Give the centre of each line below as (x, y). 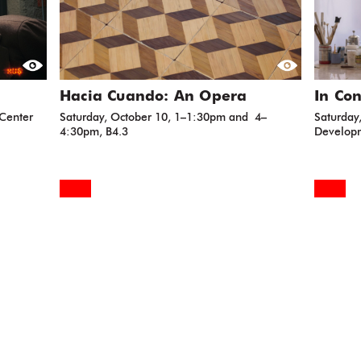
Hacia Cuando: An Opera (154, 97)
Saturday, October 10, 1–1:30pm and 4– (163, 118)
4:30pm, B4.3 (94, 132)
